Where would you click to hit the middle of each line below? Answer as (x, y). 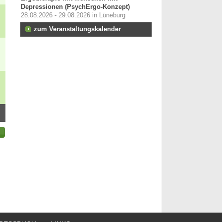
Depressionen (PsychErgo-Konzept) (75, 7)
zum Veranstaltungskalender (77, 29)
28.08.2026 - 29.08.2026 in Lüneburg (73, 15)
